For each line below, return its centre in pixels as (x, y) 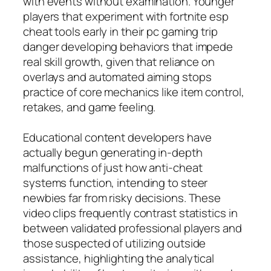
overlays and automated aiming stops (117, 77)
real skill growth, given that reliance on (119, 61)
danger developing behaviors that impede (128, 46)
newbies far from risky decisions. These (122, 198)
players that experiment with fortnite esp (126, 16)
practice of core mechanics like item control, (134, 92)
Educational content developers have (117, 137)
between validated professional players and (132, 228)
